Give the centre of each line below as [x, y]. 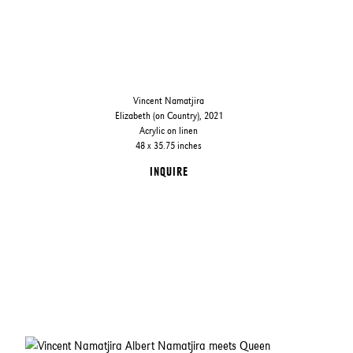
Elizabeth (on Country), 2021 [169, 116]
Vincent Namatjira [169, 101]
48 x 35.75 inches [169, 146]
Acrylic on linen [169, 131]
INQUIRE [169, 172]
